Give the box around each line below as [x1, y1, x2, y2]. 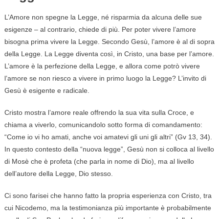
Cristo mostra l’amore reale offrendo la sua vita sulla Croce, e [4, 109, 194, 117]
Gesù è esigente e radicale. [4, 87, 89, 95]
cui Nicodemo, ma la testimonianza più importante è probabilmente [4, 204, 211, 212]
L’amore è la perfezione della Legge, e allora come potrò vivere [4, 62, 200, 70]
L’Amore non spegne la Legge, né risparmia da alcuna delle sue [4, 13, 202, 22]
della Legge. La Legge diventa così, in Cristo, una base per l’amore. [4, 50, 214, 58]
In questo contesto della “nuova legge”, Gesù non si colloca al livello [4, 145, 214, 153]
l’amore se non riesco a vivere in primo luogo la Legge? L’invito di [4, 74, 206, 83]
